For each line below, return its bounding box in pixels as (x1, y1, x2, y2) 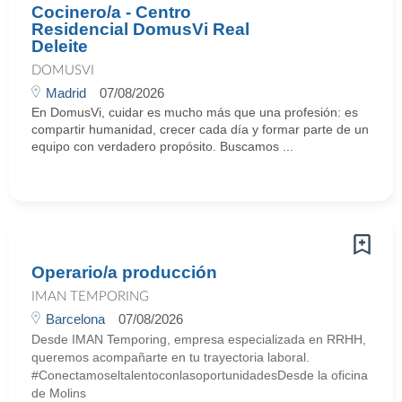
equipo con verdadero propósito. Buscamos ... (31, 139, 293, 153)
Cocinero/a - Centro (31, 3, 191, 22)
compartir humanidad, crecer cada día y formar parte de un (31, 122, 369, 136)
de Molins (31, 386, 86, 400)
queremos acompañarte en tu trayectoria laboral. (31, 350, 310, 364)
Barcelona (46, 311, 105, 327)
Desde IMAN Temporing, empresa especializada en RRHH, (31, 332, 366, 346)
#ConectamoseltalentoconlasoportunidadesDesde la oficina (31, 368, 368, 382)
